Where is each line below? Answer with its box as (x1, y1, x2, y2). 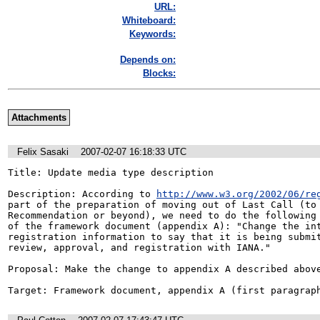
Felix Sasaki (17, 146, 69, 157)
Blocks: (143, 68, 176, 79)
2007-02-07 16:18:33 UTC (81, 146, 186, 157)
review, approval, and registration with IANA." (8, 241, 271, 253)
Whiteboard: (122, 15, 176, 26)
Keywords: (129, 29, 176, 40)
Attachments (11, 112, 66, 124)
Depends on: (120, 54, 176, 66)
